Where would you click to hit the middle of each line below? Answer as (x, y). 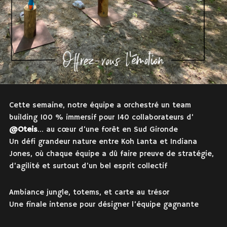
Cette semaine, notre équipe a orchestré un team (100, 105)
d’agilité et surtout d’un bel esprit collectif (88, 166)
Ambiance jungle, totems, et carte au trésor (89, 193)
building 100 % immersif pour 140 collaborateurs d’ (101, 118)
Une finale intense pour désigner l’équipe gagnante (104, 205)
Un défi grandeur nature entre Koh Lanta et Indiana (103, 142)
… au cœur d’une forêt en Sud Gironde (107, 130)
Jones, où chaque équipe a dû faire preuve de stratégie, (111, 154)
